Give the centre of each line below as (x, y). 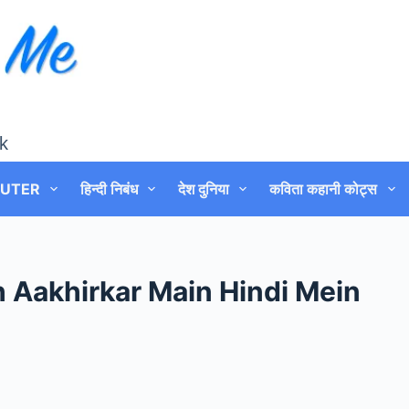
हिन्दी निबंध (110, 189)
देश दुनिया (204, 189)
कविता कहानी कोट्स (324, 189)
